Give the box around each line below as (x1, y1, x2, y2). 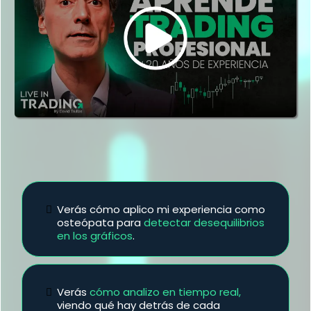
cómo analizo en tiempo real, (90, 285, 241, 300)
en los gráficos (57, 228, 133, 244)
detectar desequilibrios (144, 215, 264, 230)
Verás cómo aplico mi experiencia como (57, 202, 265, 217)
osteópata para (57, 215, 144, 230)
